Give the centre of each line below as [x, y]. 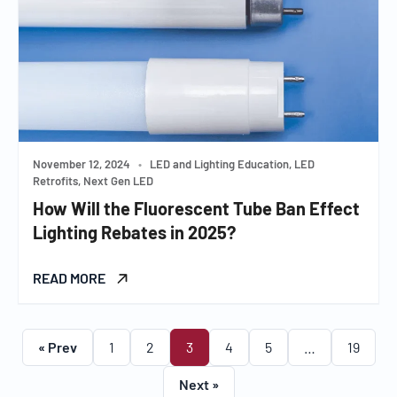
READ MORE [70, 278]
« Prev [57, 347]
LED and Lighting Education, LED [231, 164]
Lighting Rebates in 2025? [134, 233]
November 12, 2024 [82, 164]
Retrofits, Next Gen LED [93, 181]
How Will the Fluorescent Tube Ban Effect [196, 209]
